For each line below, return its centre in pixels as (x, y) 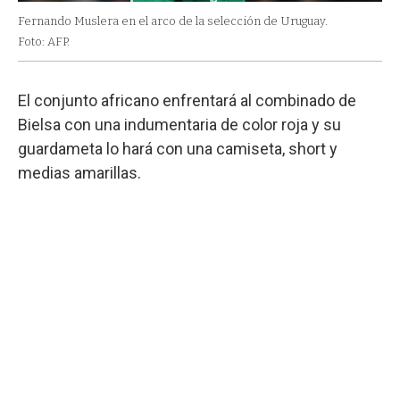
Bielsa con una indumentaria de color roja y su (179, 125)
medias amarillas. (79, 173)
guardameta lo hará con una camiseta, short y (178, 149)
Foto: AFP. (44, 42)
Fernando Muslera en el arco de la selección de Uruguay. (173, 21)
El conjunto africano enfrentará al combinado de (187, 101)
